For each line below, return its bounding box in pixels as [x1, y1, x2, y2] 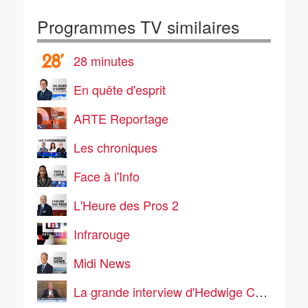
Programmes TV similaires [37, 14, 239, 38]
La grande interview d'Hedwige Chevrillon [74, 283, 255, 300]
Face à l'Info [74, 167, 140, 185]
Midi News [74, 254, 131, 272]
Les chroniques [74, 138, 157, 156]
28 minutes [74, 52, 134, 69]
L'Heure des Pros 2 [74, 196, 179, 214]
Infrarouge [74, 225, 130, 243]
